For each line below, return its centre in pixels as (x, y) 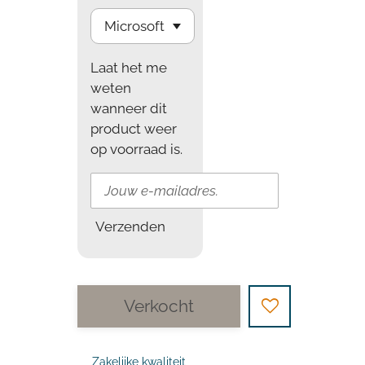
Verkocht (158, 306)
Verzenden (131, 226)
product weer (134, 128)
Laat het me (129, 67)
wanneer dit (129, 108)
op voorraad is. (137, 149)
